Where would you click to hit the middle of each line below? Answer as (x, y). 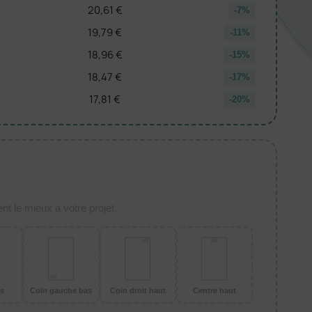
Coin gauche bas (61, 291)
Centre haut (214, 291)
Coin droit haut (138, 291)
